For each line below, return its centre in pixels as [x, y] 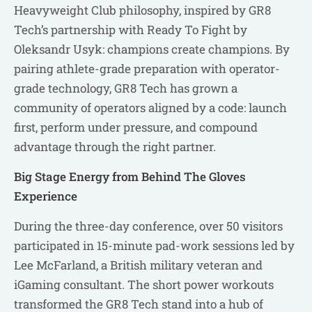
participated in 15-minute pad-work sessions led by [154, 246]
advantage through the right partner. [115, 147]
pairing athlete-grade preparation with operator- [147, 69]
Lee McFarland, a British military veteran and [138, 265]
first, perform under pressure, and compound [136, 127]
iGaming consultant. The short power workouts [144, 285]
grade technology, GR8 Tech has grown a [126, 88]
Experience [46, 196]
